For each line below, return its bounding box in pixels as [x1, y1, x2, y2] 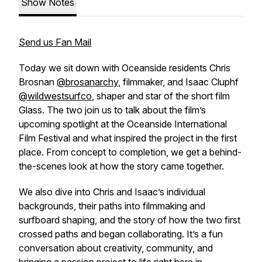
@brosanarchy [57, 76, 118, 88]
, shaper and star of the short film [92, 90, 230, 102]
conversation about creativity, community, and [19, 242, 213, 254]
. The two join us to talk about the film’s [42, 104, 206, 116]
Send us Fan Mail [19, 36, 91, 48]
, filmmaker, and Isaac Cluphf [118, 76, 239, 88]
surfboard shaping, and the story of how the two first [19, 214, 240, 226]
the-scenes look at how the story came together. [19, 160, 224, 172]
